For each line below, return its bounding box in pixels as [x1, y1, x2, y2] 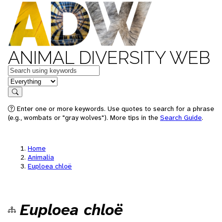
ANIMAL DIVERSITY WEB [8, 47, 210, 68]
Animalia [28, 153, 54, 162]
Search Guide [160, 113, 202, 122]
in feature [7, 75, 40, 86]
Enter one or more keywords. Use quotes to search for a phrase [15, 104, 214, 113]
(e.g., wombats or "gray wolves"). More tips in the [8, 113, 160, 122]
